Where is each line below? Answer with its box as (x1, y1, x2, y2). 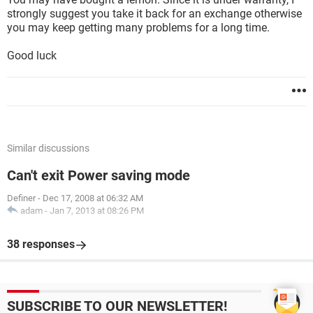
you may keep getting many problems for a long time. (7, 21, 270, 34)
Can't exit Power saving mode (7, 167, 190, 184)
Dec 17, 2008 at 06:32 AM (43, 193, 143, 203)
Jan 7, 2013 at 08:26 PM (50, 205, 144, 216)
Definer (7, 193, 36, 203)
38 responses (7, 238, 75, 251)
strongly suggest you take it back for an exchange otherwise (7, 7, 302, 20)
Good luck (7, 49, 57, 62)
